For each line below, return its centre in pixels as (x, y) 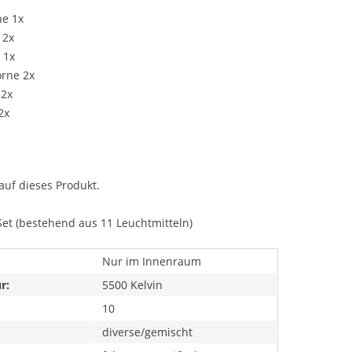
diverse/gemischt (147, 332)
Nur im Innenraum (152, 262)
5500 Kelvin (132, 285)
